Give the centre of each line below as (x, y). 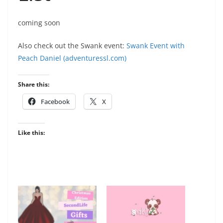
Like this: (31, 133)
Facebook (55, 102)
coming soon (39, 23)
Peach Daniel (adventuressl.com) (72, 58)
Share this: (34, 85)
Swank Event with (156, 46)
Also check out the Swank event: (72, 46)
